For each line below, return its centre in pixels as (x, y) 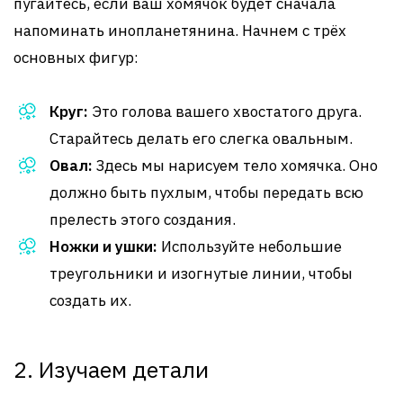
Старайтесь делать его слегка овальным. (201, 139)
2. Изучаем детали (111, 369)
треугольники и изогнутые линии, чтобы (201, 273)
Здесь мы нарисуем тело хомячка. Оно (235, 166)
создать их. (90, 300)
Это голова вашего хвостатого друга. (225, 112)
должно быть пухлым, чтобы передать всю (206, 193)
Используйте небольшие (250, 246)
